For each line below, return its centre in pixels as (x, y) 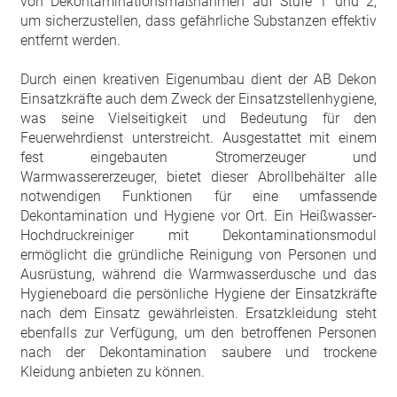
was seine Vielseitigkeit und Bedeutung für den (198, 119)
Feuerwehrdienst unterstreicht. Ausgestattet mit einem (198, 138)
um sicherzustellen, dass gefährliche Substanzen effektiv (198, 21)
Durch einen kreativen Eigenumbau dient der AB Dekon (198, 80)
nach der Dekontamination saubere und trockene (198, 353)
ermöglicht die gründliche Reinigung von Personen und (198, 255)
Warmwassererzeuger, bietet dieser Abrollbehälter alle (198, 177)
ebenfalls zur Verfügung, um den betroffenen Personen (198, 333)
